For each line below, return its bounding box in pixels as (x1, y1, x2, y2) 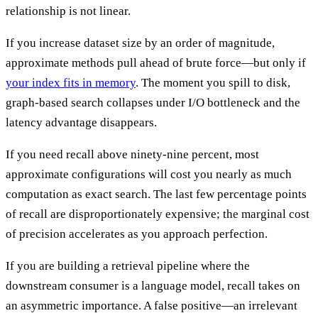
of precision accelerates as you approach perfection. (6, 226, 268, 241)
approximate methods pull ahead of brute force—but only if (6, 55, 306, 70)
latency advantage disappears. (6, 115, 157, 129)
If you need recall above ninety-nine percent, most (6, 147, 259, 161)
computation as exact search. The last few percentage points (6, 187, 307, 201)
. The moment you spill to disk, (136, 75, 290, 89)
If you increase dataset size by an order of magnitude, (6, 35, 275, 50)
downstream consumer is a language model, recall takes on (6, 278, 300, 292)
